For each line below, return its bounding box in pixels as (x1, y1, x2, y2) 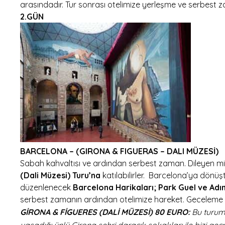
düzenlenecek (20, 182, 73, 192)
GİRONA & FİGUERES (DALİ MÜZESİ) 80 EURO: (20, 206, 192, 217)
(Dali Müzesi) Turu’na (20, 170, 100, 180)
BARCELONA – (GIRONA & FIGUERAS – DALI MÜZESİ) (20, 146, 218, 156)
